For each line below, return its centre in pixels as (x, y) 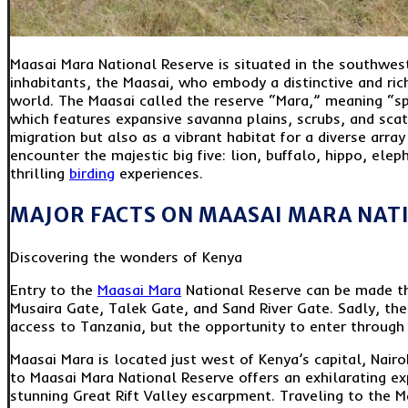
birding (92, 173)
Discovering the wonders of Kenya (126, 257)
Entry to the (54, 290)
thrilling (40, 173)
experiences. (159, 173)
